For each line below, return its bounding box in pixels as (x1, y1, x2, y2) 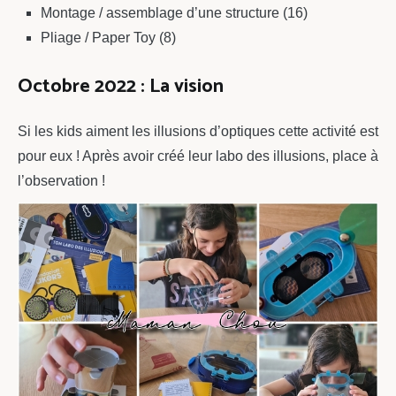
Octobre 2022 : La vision (18, 70, 224, 103)
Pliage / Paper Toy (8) (40, 30, 176, 46)
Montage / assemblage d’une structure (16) (40, 5, 308, 21)
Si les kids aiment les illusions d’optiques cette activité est (18, 123, 378, 139)
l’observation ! (18, 172, 105, 188)
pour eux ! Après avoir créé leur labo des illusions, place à (18, 148, 378, 164)
